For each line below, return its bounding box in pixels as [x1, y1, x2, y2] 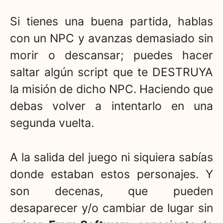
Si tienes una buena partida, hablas [10, 14, 213, 29]
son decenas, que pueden [10, 184, 213, 198]
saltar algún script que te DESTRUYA [10, 65, 213, 80]
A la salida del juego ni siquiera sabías [10, 150, 213, 164]
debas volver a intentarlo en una [10, 99, 213, 113]
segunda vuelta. [10, 116, 94, 130]
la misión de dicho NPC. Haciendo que [10, 82, 213, 97]
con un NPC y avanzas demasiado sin [10, 31, 213, 46]
